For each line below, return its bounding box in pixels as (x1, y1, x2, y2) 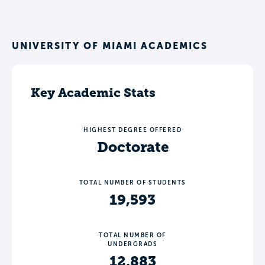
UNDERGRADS (108, 240, 157, 247)
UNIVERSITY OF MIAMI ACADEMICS (12, 40, 208, 51)
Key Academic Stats (31, 85, 156, 100)
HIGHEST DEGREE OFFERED (83, 126, 182, 133)
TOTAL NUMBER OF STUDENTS (79, 179, 186, 186)
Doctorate (96, 138, 169, 156)
